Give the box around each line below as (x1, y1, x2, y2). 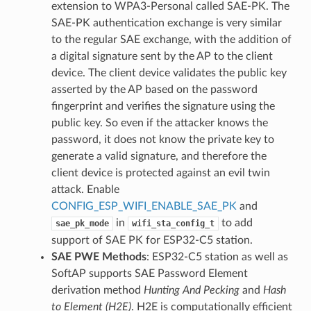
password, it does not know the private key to (51, 133, 274, 145)
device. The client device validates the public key (51, 67, 287, 78)
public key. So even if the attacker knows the (51, 117, 268, 128)
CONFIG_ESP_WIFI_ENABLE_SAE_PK (51, 200, 237, 212)
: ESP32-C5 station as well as (146, 251, 288, 262)
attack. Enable (51, 183, 119, 195)
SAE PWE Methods (51, 251, 146, 262)
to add (218, 217, 253, 228)
